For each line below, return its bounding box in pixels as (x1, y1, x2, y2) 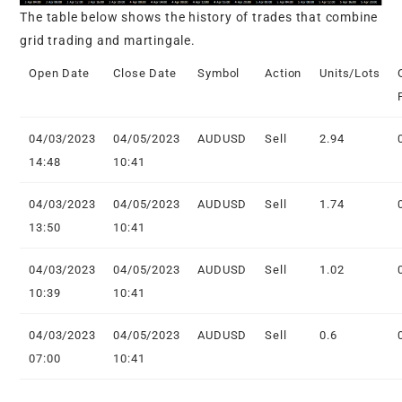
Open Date (29, 66, 90, 81)
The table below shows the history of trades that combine (20, 10, 379, 25)
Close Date (113, 66, 177, 81)
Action (265, 66, 302, 81)
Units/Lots (319, 66, 380, 81)
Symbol (197, 66, 240, 81)
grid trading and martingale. (20, 33, 196, 48)
